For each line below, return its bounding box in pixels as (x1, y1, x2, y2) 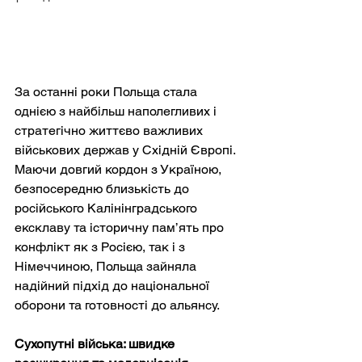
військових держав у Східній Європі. (15, 141, 238, 158)
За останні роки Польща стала (15, 83, 200, 99)
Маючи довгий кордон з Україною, (15, 161, 225, 177)
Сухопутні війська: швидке (15, 335, 178, 351)
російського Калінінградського (15, 200, 200, 216)
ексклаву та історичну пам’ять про (15, 219, 227, 235)
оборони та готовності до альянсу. (15, 297, 220, 313)
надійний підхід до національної (15, 277, 213, 293)
